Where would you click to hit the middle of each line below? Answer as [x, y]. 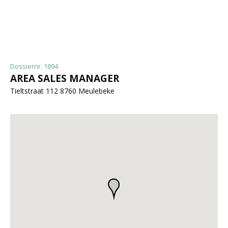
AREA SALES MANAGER [65, 78]
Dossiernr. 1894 [34, 66]
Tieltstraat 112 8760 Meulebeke [62, 91]
